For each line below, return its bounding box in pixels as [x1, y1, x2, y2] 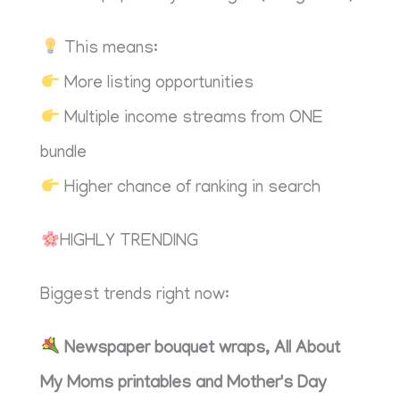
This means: [59, 39, 158, 59]
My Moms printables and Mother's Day [40, 374, 328, 394]
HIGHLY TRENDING [59, 232, 198, 252]
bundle [40, 144, 87, 163]
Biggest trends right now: [40, 286, 230, 305]
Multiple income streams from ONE [59, 109, 323, 129]
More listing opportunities [59, 74, 254, 94]
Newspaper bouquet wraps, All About [63, 339, 340, 359]
